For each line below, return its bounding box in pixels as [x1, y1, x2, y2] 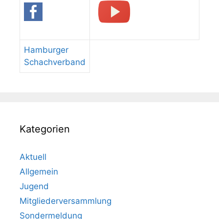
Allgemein [20, 167, 58, 177]
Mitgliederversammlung [20, 196, 111, 206]
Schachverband [24, 57, 86, 67]
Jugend [20, 181, 49, 192]
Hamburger [24, 45, 68, 55]
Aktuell [20, 152, 46, 162]
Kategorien [20, 123, 70, 135]
